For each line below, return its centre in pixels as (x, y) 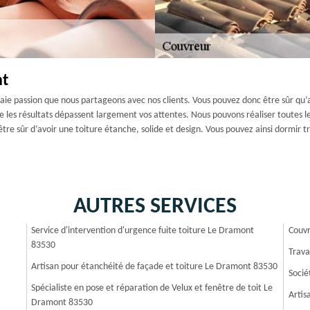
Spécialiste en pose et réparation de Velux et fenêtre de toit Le (152, 288)
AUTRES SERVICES (155, 207)
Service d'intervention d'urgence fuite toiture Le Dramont (143, 231)
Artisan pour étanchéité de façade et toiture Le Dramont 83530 (155, 267)
